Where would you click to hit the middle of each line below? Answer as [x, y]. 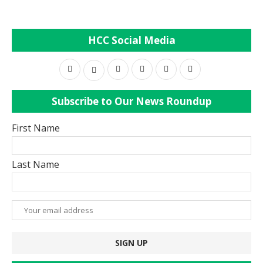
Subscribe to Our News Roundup [131, 101]
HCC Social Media [131, 40]
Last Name [36, 164]
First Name [36, 128]
